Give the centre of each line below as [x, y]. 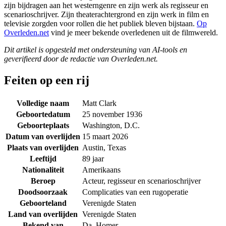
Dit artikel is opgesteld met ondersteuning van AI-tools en [96, 49]
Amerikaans [101, 169]
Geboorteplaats [43, 125]
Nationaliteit [43, 169]
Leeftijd [43, 158]
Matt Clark [99, 103]
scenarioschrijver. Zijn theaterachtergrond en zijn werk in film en [106, 14]
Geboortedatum [43, 114]
